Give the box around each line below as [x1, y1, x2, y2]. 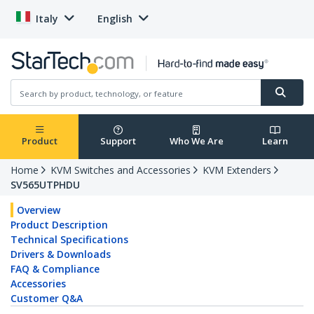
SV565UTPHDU [11, 178, 80, 192]
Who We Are [169, 135, 224, 148]
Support [100, 135, 136, 148]
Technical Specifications [11, 233, 128, 247]
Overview [17, 203, 60, 217]
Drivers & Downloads [11, 247, 111, 261]
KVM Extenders [203, 163, 271, 177]
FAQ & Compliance [11, 262, 100, 276]
